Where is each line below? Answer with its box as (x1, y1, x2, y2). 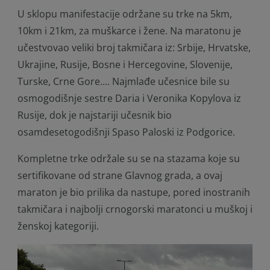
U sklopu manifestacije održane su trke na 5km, (17, 7, 232, 20)
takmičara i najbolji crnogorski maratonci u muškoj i (17, 202, 253, 216)
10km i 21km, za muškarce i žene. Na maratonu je (17, 24, 241, 37)
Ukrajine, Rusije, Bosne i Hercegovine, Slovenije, (17, 57, 233, 71)
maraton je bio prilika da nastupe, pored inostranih (17, 185, 250, 199)
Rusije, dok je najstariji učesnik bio (17, 108, 172, 122)
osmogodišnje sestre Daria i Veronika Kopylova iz (17, 91, 241, 105)
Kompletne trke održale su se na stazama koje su (17, 151, 240, 165)
